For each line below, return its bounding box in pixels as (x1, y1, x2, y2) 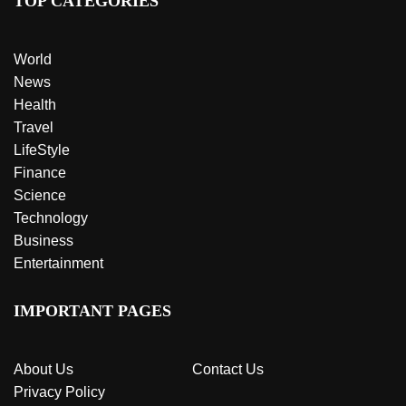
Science (14, 188, 66, 203)
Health (14, 97, 56, 112)
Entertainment (14, 256, 103, 271)
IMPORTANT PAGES (14, 302, 171, 320)
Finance (14, 165, 66, 180)
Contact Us (192, 362, 264, 377)
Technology (14, 210, 88, 226)
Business (14, 233, 73, 248)
